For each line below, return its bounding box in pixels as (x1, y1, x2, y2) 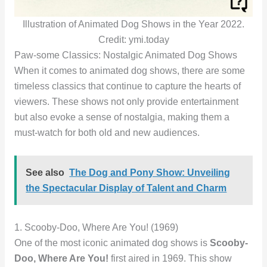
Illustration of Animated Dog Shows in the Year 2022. (23, 19, 244, 30)
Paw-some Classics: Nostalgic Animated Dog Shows (14, 50, 237, 61)
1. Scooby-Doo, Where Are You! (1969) (14, 222, 178, 233)
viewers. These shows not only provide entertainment (14, 97, 238, 107)
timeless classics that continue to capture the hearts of (14, 81, 241, 92)
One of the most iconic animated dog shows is (14, 238, 210, 249)
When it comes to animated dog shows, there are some (14, 66, 245, 76)
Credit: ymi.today (98, 35, 169, 45)
